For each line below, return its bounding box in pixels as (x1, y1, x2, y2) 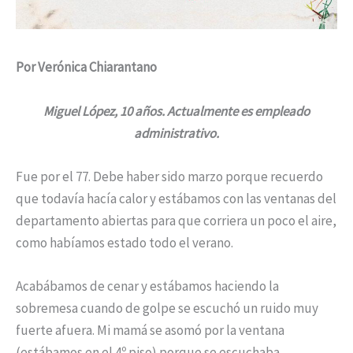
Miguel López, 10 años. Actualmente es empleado (43, 102, 310, 120)
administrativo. (134, 124, 219, 142)
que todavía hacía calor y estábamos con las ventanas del (16, 189, 336, 207)
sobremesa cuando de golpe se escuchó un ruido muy (16, 299, 318, 318)
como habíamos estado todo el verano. (16, 233, 233, 251)
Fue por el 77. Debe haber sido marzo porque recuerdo (16, 167, 323, 185)
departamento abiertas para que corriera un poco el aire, (16, 211, 336, 229)
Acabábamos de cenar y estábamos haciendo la (16, 277, 279, 295)
